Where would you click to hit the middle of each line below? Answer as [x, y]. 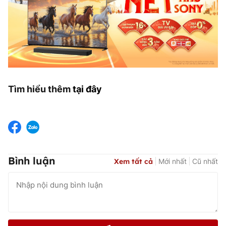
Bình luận [32, 161]
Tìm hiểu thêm [40, 89]
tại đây [87, 89]
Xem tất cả [133, 161]
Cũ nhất [205, 161]
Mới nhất [173, 161]
